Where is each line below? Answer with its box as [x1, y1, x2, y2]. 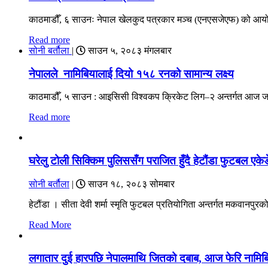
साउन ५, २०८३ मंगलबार [86, 45, 172, 56]
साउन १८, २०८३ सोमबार [86, 178, 175, 189]
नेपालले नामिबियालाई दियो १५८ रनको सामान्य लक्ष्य [29, 67, 234, 80]
